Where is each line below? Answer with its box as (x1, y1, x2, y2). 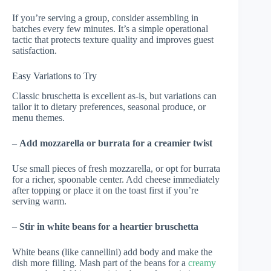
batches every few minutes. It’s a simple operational (12, 24, 208, 34)
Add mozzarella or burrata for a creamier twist (19, 138, 212, 149)
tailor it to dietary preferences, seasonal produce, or (12, 102, 206, 113)
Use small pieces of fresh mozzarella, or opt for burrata (12, 163, 220, 174)
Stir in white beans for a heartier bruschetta (19, 221, 198, 232)
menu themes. (12, 113, 65, 123)
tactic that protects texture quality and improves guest (12, 34, 214, 45)
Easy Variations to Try (12, 71, 97, 82)
